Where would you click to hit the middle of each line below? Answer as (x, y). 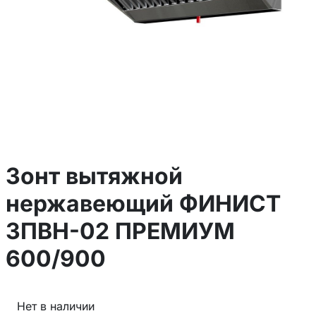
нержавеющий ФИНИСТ (143, 204)
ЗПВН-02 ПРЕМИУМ (120, 231)
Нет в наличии (56, 306)
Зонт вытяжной (94, 176)
